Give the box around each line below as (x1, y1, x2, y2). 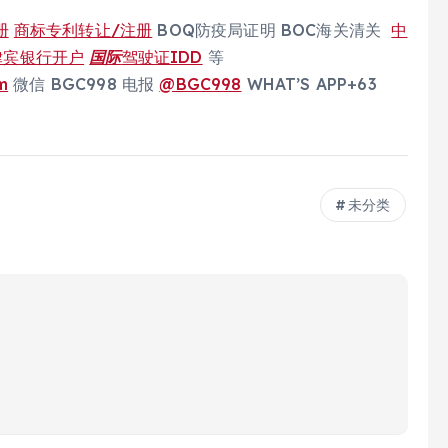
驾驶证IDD (121, 47, 203, 68)
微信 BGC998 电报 (8, 74, 160, 95)
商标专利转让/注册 (13, 20, 153, 41)
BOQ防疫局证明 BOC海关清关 (152, 20, 392, 41)
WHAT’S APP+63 (241, 74, 377, 95)
